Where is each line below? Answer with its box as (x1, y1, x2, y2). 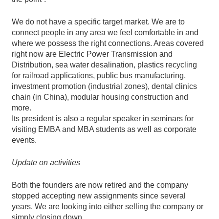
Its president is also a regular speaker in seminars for (12, 114, 194, 123)
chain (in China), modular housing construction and (12, 92, 188, 101)
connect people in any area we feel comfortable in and (12, 28, 198, 37)
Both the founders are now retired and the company (12, 180, 188, 189)
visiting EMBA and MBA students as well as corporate (12, 125, 197, 133)
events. (12, 135, 37, 144)
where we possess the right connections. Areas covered (12, 39, 204, 47)
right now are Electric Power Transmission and (12, 49, 173, 58)
